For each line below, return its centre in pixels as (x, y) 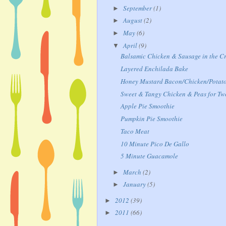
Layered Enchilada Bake (155, 69)
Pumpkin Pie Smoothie (152, 119)
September (138, 8)
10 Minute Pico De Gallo (155, 144)
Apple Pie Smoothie (148, 106)
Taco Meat (135, 131)
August (133, 20)
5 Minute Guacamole (150, 156)
